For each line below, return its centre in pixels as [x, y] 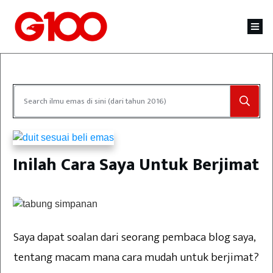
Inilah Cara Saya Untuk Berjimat [136, 165]
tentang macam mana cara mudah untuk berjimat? [136, 258]
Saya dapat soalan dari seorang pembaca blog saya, [135, 238]
